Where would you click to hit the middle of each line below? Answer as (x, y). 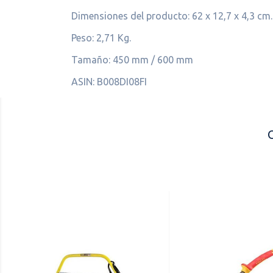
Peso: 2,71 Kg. (101, 38)
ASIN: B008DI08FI (109, 82)
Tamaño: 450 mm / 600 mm (132, 60)
